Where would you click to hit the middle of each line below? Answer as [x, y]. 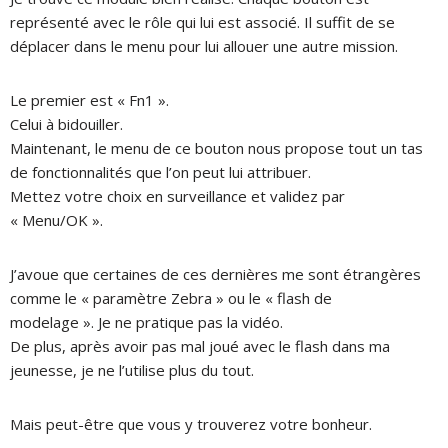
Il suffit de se [349, 21]
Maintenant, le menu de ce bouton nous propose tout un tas [216, 147]
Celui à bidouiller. [66, 123]
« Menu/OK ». [56, 219]
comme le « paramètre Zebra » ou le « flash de [171, 297]
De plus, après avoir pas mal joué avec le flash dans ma [200, 345]
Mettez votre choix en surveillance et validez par [177, 195]
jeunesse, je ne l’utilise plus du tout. [132, 369]
